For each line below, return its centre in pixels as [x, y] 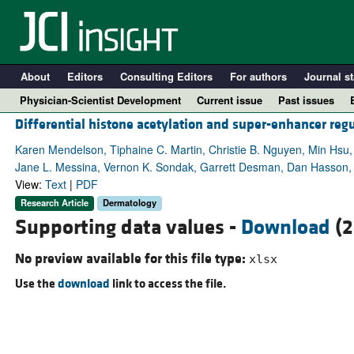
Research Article [54, 203]
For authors [258, 76]
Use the [36, 283]
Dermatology [129, 203]
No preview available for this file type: [132, 258]
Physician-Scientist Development [100, 100]
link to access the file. [168, 283]
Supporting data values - [128, 227]
